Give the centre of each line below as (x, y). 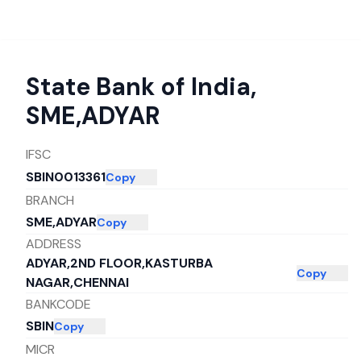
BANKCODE (58, 304)
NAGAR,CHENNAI (77, 282)
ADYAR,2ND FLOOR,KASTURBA (119, 263)
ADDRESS (54, 244)
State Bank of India (138, 87)
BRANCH (50, 200)
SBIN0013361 (66, 177)
